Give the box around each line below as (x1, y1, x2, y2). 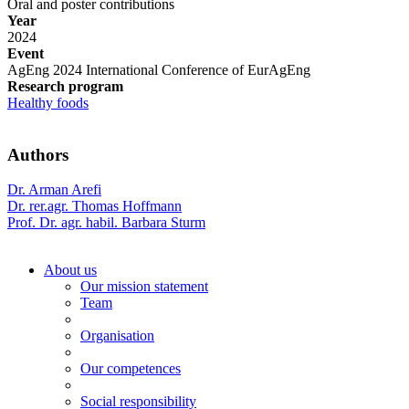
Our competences (80, 361, 181, 377)
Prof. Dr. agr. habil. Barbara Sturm (7, 215, 205, 231)
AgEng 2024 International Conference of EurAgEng (7, 61, 310, 78)
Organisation (80, 328, 154, 344)
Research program (7, 78, 123, 94)
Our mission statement (80, 278, 208, 295)
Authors (7, 144, 68, 164)
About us (44, 262, 97, 278)
